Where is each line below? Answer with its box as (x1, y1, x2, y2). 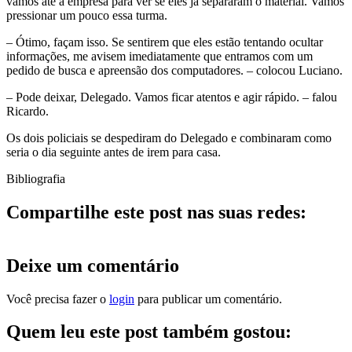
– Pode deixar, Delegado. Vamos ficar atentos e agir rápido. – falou (6, 90, 337, 104)
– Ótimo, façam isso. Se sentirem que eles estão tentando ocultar (6, 35, 323, 49)
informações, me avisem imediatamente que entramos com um (6, 49, 313, 63)
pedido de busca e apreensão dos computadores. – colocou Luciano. (6, 63, 343, 77)
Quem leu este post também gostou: (6, 321, 291, 343)
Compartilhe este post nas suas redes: (6, 201, 306, 222)
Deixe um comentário (6, 255, 179, 276)
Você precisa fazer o (6, 291, 109, 306)
